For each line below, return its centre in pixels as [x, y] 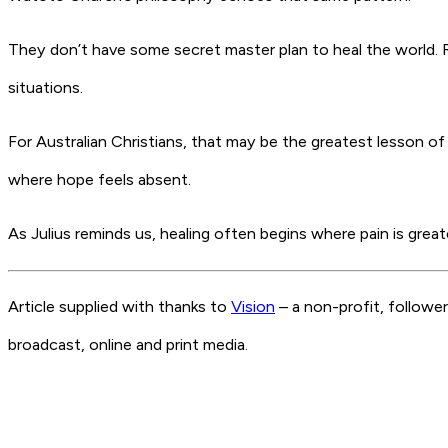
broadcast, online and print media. [128, 344]
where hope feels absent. [99, 180]
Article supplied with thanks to [119, 306]
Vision [253, 306]
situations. [45, 88]
